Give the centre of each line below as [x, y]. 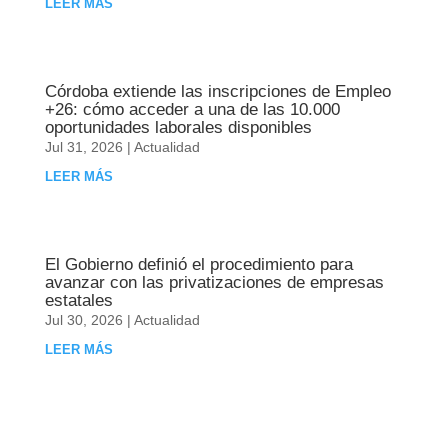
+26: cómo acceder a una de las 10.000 [192, 109]
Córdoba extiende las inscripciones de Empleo [217, 91]
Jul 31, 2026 [83, 146]
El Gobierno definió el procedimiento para [198, 264]
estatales [78, 300]
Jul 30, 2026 [83, 319]
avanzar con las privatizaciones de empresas [214, 282]
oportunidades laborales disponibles [178, 127]
